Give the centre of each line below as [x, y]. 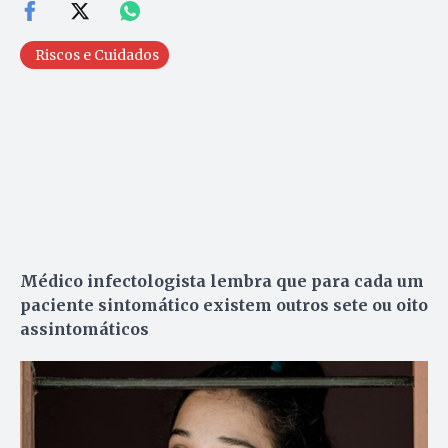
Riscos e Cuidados [97, 55]
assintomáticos [86, 329]
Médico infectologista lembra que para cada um [222, 281]
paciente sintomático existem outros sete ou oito [224, 305]
